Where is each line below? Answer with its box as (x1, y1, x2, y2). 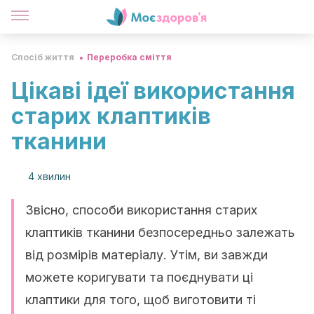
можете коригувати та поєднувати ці (25, 270, 253, 285)
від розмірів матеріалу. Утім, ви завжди (25, 247, 268, 262)
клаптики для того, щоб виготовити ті (25, 292, 256, 307)
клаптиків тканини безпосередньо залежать (25, 225, 295, 240)
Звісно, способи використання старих (25, 203, 257, 217)
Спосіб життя (11, 52, 74, 62)
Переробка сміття (87, 52, 172, 62)
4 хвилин (28, 170, 71, 182)
